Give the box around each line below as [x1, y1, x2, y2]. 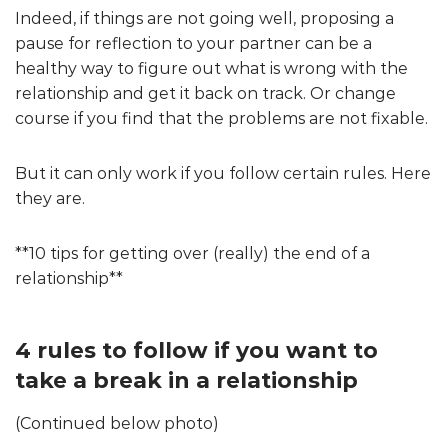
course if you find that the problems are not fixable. [15, 108, 428, 128]
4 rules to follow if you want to [15, 336, 378, 364]
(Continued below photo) [15, 413, 219, 433]
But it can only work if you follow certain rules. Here [15, 163, 431, 183]
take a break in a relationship [15, 366, 358, 394]
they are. [15, 188, 85, 208]
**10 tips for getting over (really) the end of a [15, 243, 370, 263]
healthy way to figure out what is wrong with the [15, 58, 408, 78]
